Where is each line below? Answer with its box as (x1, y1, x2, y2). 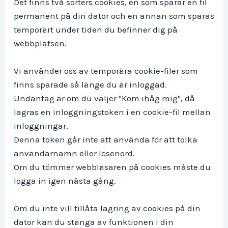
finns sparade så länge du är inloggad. (14, 79, 167, 90)
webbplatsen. (14, 38, 67, 49)
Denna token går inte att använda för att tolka (14, 134, 197, 145)
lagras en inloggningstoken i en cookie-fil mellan (14, 107, 211, 118)
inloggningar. (14, 121, 68, 131)
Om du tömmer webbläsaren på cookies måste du (14, 162, 211, 173)
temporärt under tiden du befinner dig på (14, 24, 178, 35)
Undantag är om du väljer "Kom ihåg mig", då (14, 93, 195, 104)
